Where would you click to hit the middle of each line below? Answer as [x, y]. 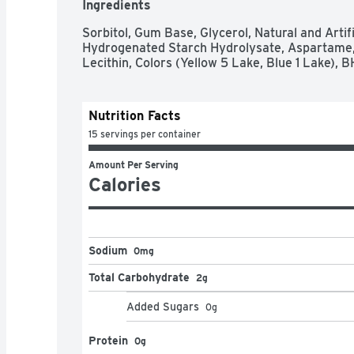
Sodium [108, 250]
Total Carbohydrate [139, 277]
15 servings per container [145, 134]
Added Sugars [163, 306]
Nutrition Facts [135, 115]
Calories [125, 184]
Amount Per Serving [134, 164]
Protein [108, 340]
